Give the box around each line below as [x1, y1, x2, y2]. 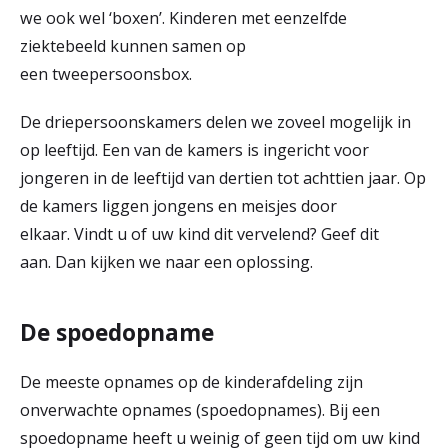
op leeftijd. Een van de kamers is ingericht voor [20, 139, 369, 161]
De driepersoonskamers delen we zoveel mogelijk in [20, 111, 411, 133]
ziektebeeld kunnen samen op [20, 35, 246, 57]
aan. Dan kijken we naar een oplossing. [20, 251, 317, 273]
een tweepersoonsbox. [20, 63, 200, 85]
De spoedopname [20, 317, 214, 348]
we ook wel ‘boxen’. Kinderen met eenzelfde [20, 7, 347, 29]
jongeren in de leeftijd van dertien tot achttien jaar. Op [20, 167, 426, 189]
